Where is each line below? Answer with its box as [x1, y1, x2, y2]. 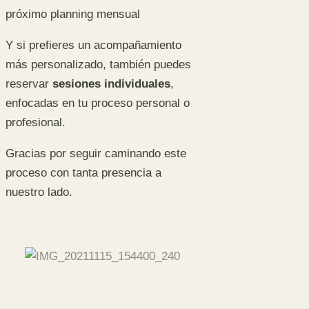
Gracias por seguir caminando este [6, 146, 186, 160]
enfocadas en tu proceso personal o [6, 96, 190, 110]
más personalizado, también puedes [6, 57, 191, 71]
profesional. [6, 115, 66, 129]
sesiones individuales [52, 77, 170, 90]
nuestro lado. [6, 185, 72, 199]
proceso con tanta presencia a [6, 166, 161, 179]
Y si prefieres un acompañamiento [6, 38, 181, 52]
